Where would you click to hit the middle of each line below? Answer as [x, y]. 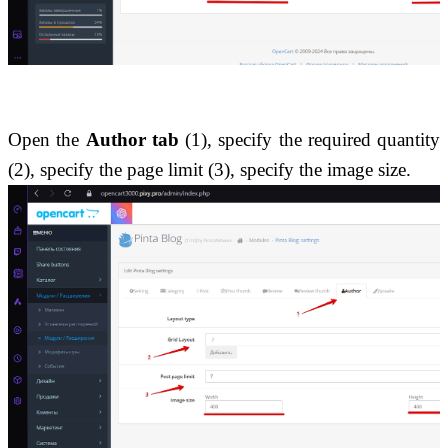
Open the [47, 140]
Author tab [132, 140]
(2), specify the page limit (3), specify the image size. [209, 170]
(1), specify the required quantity [309, 140]
